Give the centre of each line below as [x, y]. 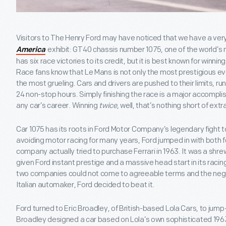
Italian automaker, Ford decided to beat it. [86, 185]
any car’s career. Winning [58, 106]
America [31, 50]
